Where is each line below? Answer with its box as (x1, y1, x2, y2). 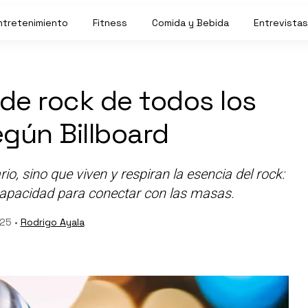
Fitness (93, 16, 127, 29)
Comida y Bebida (152, 16, 229, 29)
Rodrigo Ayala (20, 216, 85, 228)
